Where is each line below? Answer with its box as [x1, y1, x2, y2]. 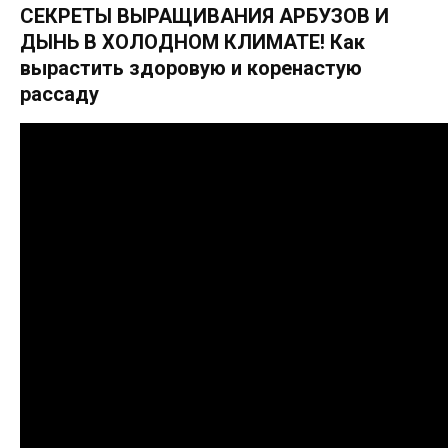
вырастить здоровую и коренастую [20, 56, 362, 80]
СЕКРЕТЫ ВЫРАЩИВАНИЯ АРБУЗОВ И [20, 4, 389, 28]
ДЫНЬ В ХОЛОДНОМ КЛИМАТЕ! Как [20, 30, 365, 54]
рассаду [20, 82, 99, 106]
